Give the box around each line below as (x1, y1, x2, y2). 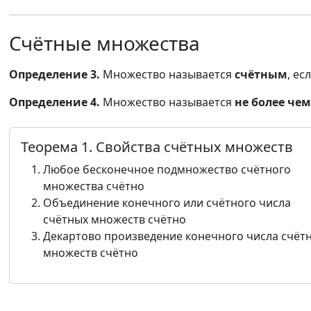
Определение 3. (9, 67, 100, 82)
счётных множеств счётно (43, 212, 186, 227)
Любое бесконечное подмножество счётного (43, 162, 291, 177)
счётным (235, 67, 287, 82)
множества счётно (43, 178, 144, 194)
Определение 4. (9, 94, 100, 110)
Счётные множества (9, 30, 200, 56)
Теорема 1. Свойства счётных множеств (21, 137, 293, 156)
